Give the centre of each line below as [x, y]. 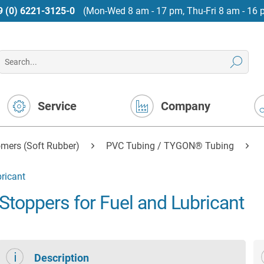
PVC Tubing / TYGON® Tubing [170, 146]
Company [186, 106]
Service [57, 106]
